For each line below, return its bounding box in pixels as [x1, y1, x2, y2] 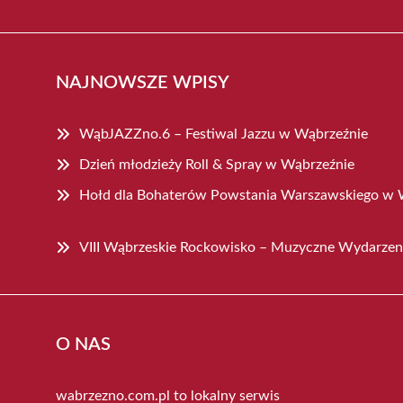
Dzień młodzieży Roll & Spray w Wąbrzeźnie [79, 157, 354, 172]
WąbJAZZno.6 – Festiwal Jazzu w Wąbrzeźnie [79, 126, 368, 141]
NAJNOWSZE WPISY [56, 73, 229, 92]
